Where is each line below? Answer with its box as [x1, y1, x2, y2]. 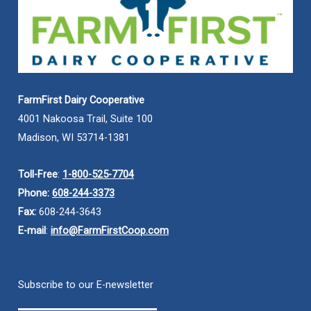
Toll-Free [18, 167, 58, 180]
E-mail [18, 224, 46, 237]
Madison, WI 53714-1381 [18, 131, 130, 144]
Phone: [18, 186, 52, 199]
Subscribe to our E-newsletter [18, 278, 153, 292]
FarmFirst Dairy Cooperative [18, 94, 144, 107]
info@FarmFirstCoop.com [51, 224, 169, 237]
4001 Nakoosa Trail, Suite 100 [18, 112, 153, 126]
